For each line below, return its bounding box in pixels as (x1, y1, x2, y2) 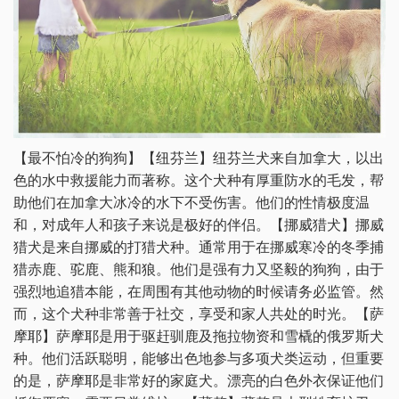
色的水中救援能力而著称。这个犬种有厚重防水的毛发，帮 (13, 173, 384, 189)
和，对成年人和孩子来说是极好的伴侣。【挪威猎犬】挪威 (13, 217, 384, 233)
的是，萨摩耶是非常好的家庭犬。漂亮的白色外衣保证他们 (13, 373, 384, 389)
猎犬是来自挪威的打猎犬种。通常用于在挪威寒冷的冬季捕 (13, 240, 384, 256)
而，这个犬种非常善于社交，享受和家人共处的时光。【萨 (13, 306, 384, 322)
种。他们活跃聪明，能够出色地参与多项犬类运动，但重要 (13, 351, 384, 367)
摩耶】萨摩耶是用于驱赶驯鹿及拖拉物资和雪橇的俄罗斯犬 (13, 329, 384, 345)
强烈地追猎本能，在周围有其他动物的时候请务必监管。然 (13, 284, 384, 300)
